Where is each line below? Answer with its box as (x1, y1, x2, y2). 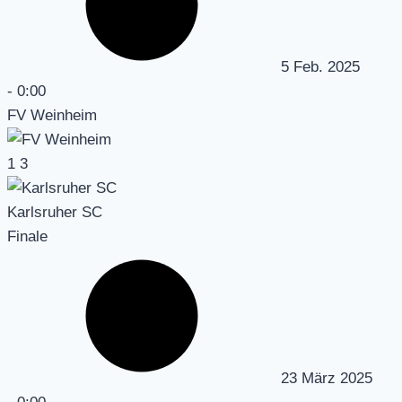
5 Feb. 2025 (281, 57, 360, 75)
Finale (7, 227, 48, 245)
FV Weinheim (7, 106, 97, 124)
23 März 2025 (281, 369, 372, 387)
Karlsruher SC (7, 203, 102, 221)
